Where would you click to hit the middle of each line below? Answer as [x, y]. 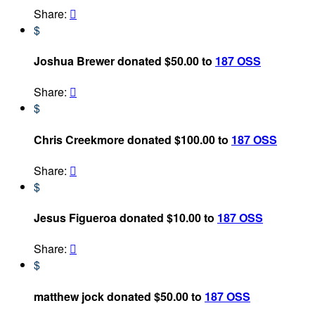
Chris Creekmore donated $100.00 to [133, 139]
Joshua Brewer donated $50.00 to [124, 61]
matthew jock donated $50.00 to [119, 296]
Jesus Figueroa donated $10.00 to [126, 218]
